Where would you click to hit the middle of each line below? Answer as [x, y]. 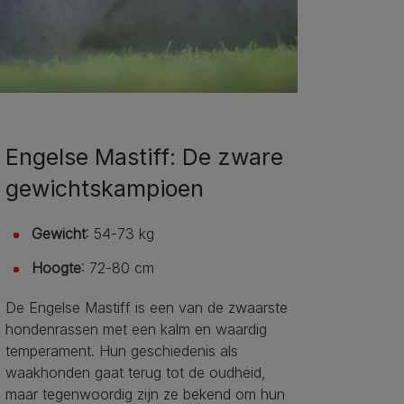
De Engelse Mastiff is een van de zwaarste [146, 308]
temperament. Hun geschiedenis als [121, 351]
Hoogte [56, 268]
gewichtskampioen [104, 189]
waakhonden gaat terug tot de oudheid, [135, 373]
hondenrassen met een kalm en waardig [136, 330]
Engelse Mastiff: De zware [144, 157]
